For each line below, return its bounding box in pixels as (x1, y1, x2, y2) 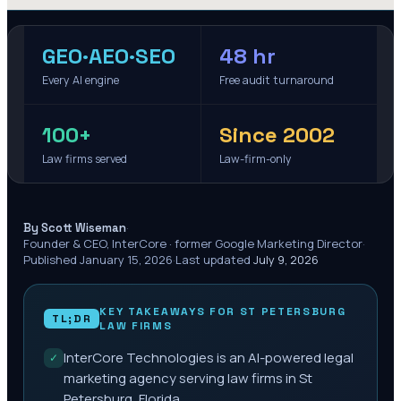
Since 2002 (218, 121, 335, 149)
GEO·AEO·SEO (42, 42, 175, 70)
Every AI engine (42, 73, 119, 88)
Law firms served (42, 151, 127, 166)
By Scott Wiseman (23, 219, 126, 235)
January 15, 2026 (80, 252, 173, 268)
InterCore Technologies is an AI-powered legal (64, 348, 354, 367)
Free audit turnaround (218, 73, 334, 88)
